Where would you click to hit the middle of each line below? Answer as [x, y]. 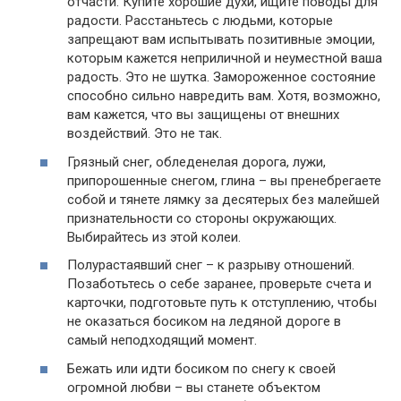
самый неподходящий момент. [162, 341]
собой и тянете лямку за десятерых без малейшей [223, 199]
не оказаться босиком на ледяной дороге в [204, 322]
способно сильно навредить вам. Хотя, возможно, [224, 96]
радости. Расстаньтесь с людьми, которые [200, 21]
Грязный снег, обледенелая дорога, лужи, [196, 162]
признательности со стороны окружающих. [202, 218]
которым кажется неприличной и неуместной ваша [225, 59]
